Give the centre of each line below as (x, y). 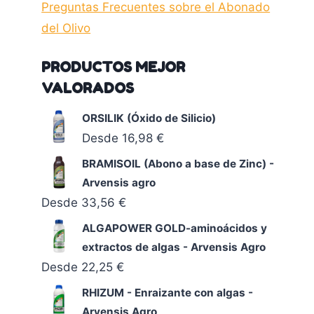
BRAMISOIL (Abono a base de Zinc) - (178, 163)
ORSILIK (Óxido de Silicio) (149, 118)
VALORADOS (88, 88)
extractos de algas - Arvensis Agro (174, 247)
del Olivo (66, 28)
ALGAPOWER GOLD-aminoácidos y (175, 228)
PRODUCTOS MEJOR (114, 67)
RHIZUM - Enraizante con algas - (168, 292)
